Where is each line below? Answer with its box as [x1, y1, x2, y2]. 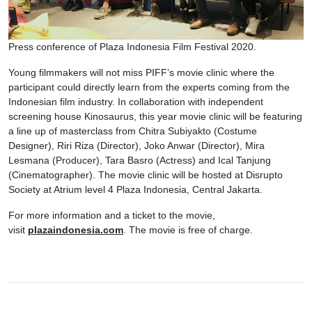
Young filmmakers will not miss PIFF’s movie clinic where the [8, 66, 274, 78]
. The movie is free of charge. [123, 224, 253, 235]
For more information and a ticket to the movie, [8, 209, 215, 221]
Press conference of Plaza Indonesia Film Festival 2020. [8, 40, 256, 52]
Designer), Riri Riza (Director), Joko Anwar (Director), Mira [8, 139, 265, 151]
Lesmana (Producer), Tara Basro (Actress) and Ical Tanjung [8, 154, 271, 166]
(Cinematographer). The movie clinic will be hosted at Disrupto [8, 169, 283, 180]
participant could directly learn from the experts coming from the [8, 81, 290, 93]
